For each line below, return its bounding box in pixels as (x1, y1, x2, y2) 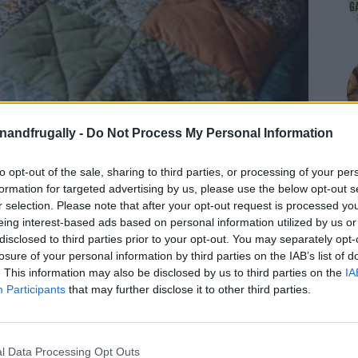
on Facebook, (17, 289, 104, 306)
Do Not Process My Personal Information (86, 126, 333, 140)
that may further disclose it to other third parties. (66, 283, 311, 296)
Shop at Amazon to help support (107, 290, 300, 306)
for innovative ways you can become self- (22, 313, 295, 330)
